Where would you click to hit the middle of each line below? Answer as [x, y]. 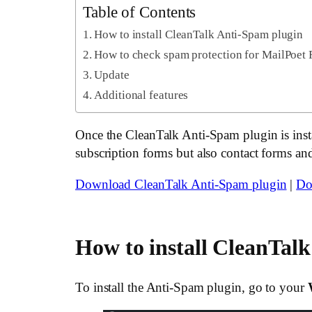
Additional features [141, 95]
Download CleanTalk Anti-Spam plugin [181, 185]
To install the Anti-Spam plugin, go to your [192, 287]
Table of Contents [140, 12]
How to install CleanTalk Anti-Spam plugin [199, 35]
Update [112, 75]
